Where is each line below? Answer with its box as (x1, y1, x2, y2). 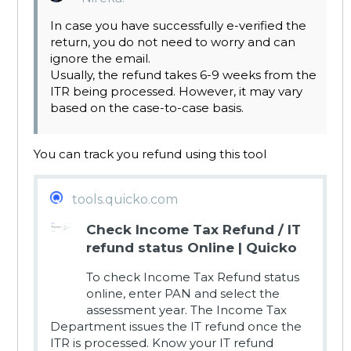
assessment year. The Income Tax (86, 302, 287, 318)
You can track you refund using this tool (34, 147, 266, 162)
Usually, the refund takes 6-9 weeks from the (50, 67, 317, 83)
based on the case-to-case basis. (50, 100, 244, 116)
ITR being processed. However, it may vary (50, 84, 302, 100)
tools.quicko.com (72, 192, 178, 208)
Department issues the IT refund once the (50, 319, 302, 335)
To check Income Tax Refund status (86, 270, 299, 285)
